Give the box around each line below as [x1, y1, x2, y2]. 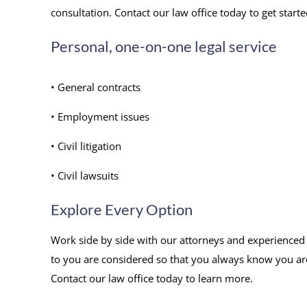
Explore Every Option [50, 200, 193, 219]
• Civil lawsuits [50, 169, 119, 183]
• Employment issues [50, 110, 149, 124]
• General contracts [50, 80, 140, 95]
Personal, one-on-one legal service [50, 37, 277, 56]
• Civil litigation [50, 139, 121, 153]
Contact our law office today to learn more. [50, 271, 253, 286]
